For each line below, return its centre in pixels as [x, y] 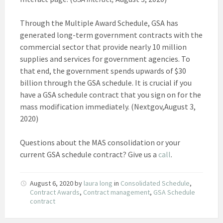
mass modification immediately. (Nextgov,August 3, [108, 106]
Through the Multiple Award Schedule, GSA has [99, 23]
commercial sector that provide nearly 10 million [103, 47]
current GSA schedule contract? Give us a [89, 154]
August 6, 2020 [52, 183]
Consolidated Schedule [155, 183]
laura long [98, 183]
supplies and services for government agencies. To [105, 58]
